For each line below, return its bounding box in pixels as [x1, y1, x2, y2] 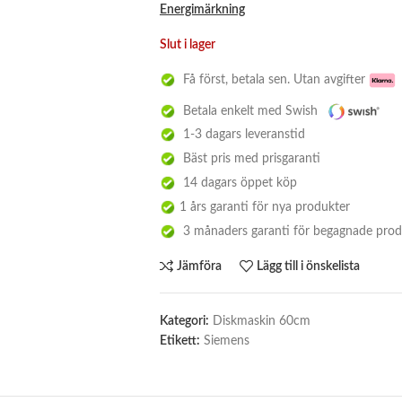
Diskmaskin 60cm [212, 314, 310, 328]
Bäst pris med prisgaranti [175, 152, 320, 165]
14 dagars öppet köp [175, 176, 297, 189]
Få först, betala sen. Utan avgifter [175, 74, 369, 86]
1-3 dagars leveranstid [175, 127, 305, 141]
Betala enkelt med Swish [175, 105, 321, 118]
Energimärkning [159, 4, 245, 16]
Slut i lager [159, 39, 215, 51]
